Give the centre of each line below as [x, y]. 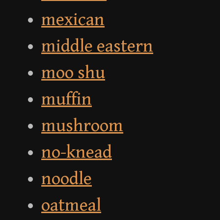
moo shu [73, 73]
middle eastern [97, 47]
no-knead [77, 153]
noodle [67, 179]
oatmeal [71, 206]
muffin [67, 100]
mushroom [82, 126]
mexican [73, 20]
